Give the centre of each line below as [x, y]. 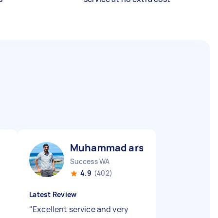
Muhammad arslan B [119, 148]
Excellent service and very [81, 209]
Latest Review [53, 194]
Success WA [90, 161]
